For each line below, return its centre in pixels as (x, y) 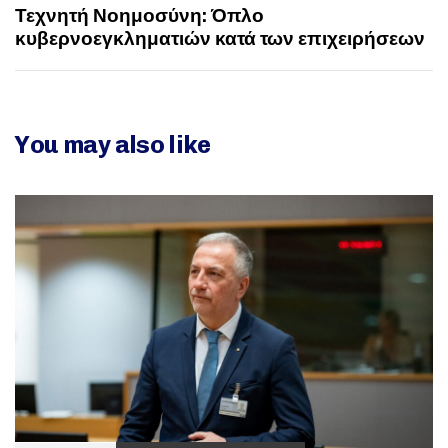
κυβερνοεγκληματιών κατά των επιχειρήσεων (220, 39)
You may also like (113, 145)
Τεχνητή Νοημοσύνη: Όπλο (139, 16)
